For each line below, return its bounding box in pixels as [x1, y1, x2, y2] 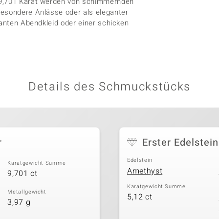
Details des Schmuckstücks [28, 78, 191, 95]
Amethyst [127, 165, 163, 177]
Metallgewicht [7, 187, 46, 196]
